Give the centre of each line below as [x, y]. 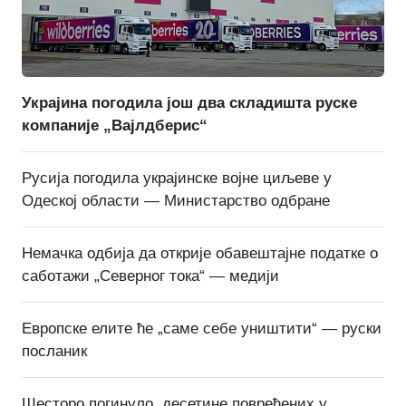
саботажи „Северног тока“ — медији [150, 275]
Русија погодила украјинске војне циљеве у [177, 178]
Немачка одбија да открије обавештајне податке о [200, 253]
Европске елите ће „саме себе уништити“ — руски [202, 328]
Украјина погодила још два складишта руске [189, 102]
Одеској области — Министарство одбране [176, 200]
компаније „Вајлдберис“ [115, 125]
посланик [54, 351]
